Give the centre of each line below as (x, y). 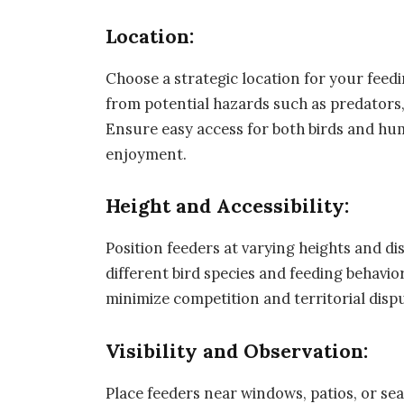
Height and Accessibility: (228, 207)
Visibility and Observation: (237, 352)
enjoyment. (147, 154)
